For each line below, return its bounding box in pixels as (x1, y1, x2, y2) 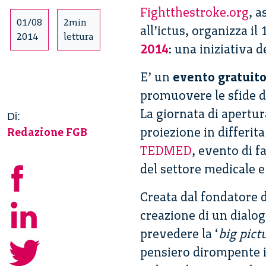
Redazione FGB (7, 125, 87, 140)
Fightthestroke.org (140, 5, 249, 20)
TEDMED (140, 143, 192, 159)
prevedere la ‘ (140, 226, 218, 242)
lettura (64, 31, 94, 43)
